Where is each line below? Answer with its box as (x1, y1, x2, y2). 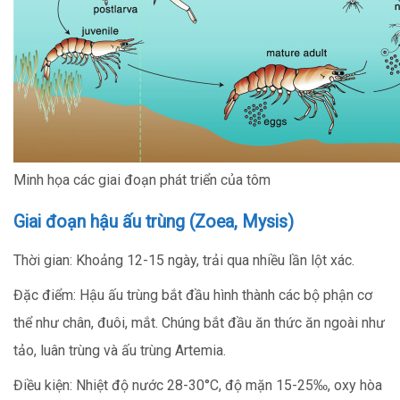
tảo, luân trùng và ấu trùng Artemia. (13, 341, 226, 359)
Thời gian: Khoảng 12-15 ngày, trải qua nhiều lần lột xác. (13, 251, 354, 269)
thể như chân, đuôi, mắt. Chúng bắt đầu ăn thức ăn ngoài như (13, 313, 385, 331)
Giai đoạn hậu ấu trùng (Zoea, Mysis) (13, 211, 294, 232)
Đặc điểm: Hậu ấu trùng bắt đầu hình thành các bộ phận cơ (13, 286, 372, 304)
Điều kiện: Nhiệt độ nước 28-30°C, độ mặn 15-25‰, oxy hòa (13, 376, 382, 394)
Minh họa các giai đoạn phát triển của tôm (13, 171, 271, 188)
